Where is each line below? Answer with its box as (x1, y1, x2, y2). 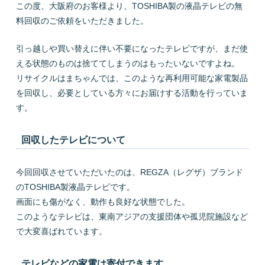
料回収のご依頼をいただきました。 (15, 15, 148, 25)
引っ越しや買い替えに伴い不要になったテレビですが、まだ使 (15, 44, 248, 54)
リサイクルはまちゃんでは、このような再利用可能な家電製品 (15, 73, 248, 83)
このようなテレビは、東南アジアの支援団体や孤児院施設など (15, 211, 248, 221)
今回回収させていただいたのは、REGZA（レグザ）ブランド (15, 167, 243, 177)
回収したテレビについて (21, 134, 125, 145)
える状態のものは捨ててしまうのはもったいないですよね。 (15, 59, 240, 69)
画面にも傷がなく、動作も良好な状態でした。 (15, 196, 190, 206)
